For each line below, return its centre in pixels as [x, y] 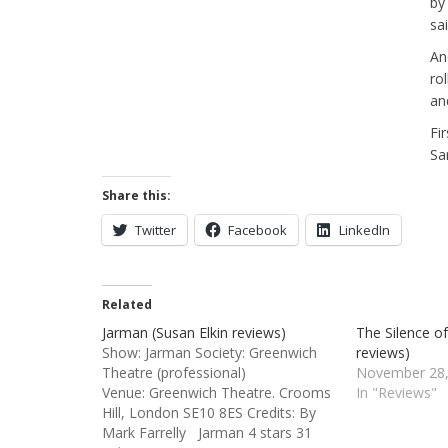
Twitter [155, 230]
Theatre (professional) [174, 372]
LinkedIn [364, 230]
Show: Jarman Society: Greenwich [209, 352]
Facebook [257, 230]
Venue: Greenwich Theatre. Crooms [216, 392]
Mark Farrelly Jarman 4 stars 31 [207, 432]
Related [127, 304]
